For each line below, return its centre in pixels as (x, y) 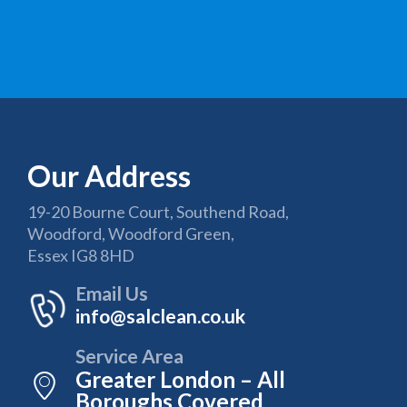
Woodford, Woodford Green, (131, 233)
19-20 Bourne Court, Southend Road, (158, 211)
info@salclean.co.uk (160, 315)
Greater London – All (181, 379)
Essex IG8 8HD (81, 255)
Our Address (109, 175)
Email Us (112, 293)
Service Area (130, 355)
